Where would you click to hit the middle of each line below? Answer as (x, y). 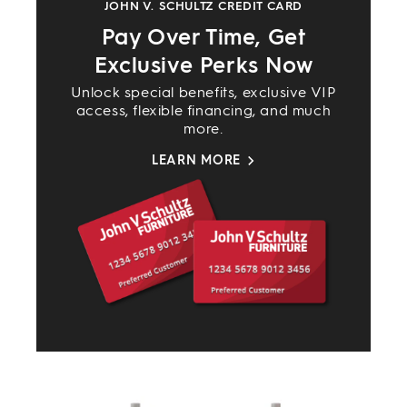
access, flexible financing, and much (203, 111)
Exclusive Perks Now (203, 65)
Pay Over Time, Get (203, 37)
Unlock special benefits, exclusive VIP (203, 93)
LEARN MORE (196, 161)
